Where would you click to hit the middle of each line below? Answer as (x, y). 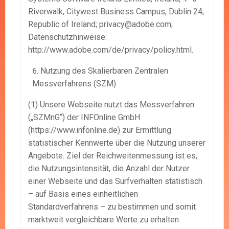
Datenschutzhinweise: (67, 37)
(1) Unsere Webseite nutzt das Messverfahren (111, 105)
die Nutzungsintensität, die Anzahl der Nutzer (109, 169)
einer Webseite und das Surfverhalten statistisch (115, 181)
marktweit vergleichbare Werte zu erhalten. (104, 220)
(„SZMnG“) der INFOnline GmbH (84, 118)
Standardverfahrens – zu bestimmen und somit (112, 207)
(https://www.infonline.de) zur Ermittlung (100, 130)
